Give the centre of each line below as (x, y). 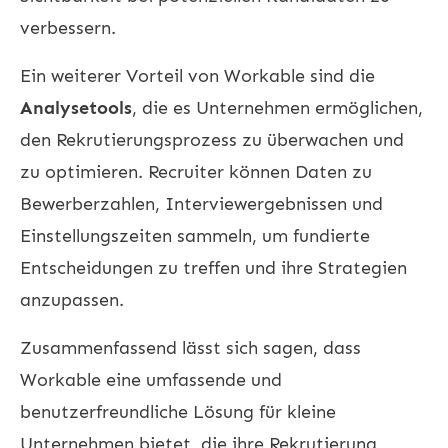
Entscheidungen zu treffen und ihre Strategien (213, 267)
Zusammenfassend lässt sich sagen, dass (190, 347)
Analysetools (76, 107)
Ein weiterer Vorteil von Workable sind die (197, 75)
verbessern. (68, 27)
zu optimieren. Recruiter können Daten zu (196, 171)
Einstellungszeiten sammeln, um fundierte (195, 235)
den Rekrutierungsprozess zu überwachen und (212, 139)
